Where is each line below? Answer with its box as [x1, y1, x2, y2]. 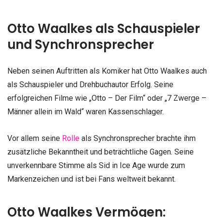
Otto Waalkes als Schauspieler [7, 19, 200, 37]
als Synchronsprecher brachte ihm [79, 133, 196, 143]
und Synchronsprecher [7, 35, 154, 53]
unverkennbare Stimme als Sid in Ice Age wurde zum [7, 160, 185, 170]
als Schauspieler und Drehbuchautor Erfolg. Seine [7, 79, 173, 89]
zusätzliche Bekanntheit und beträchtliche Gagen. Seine [7, 147, 194, 156]
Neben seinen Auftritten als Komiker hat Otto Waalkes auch [7, 66, 207, 76]
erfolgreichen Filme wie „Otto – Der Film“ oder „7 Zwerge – [7, 93, 206, 103]
